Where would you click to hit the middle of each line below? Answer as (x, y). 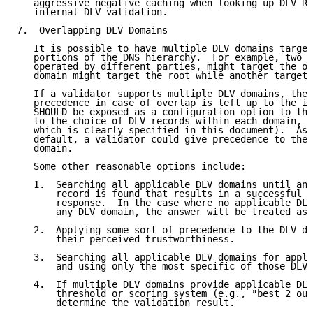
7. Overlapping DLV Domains (92, 30)
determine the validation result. (126, 303)
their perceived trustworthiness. (126, 239)
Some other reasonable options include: (131, 167)
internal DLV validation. (92, 12)
